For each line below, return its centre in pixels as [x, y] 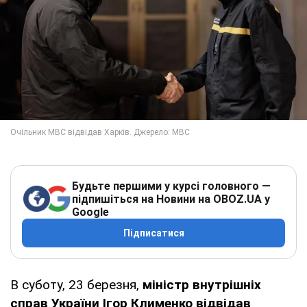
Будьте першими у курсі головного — [171, 186]
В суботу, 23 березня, [76, 284]
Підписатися [153, 233]
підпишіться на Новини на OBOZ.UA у [171, 199]
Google [90, 212]
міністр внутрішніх [202, 284]
